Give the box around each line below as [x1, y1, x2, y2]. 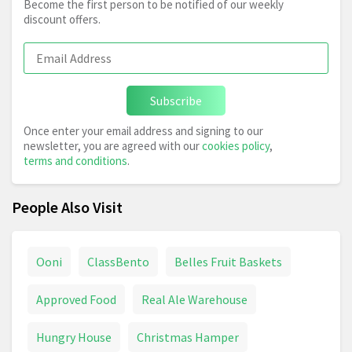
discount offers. [24, 12, 101, 27]
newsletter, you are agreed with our [24, 138, 202, 154]
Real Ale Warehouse [141, 291, 247, 308]
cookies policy [202, 138, 269, 154]
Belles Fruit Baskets [174, 254, 282, 270]
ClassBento [87, 254, 149, 270]
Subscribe [150, 93, 202, 109]
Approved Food [36, 291, 116, 308]
